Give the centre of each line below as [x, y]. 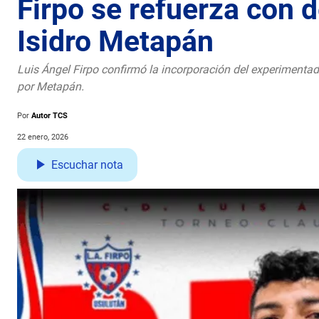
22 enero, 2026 [43, 137]
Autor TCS [49, 115]
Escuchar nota [87, 164]
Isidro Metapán [115, 41]
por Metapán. [51, 86]
